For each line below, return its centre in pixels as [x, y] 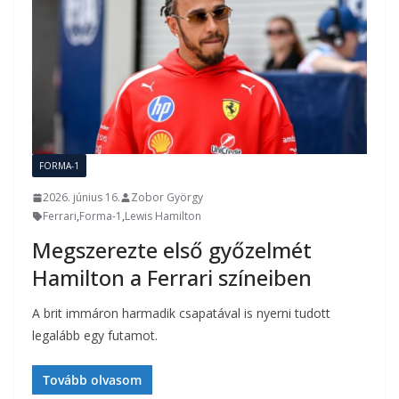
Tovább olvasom [92, 380]
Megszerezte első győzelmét [172, 250]
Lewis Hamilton [163, 216]
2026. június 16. [81, 198]
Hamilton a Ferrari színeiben [172, 278]
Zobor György [167, 198]
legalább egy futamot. [95, 336]
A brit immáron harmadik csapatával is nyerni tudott [181, 313]
